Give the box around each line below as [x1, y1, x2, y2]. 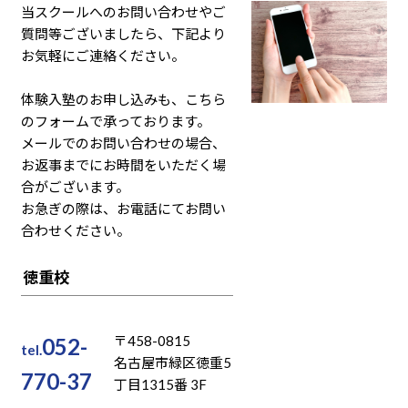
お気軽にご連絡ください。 [21, 47, 186, 65]
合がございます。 [21, 178, 130, 196]
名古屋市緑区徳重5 [113, 354, 231, 372]
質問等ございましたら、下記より [21, 25, 227, 43]
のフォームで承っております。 [21, 113, 211, 130]
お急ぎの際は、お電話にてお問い [21, 200, 227, 218]
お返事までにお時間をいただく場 [21, 157, 227, 174]
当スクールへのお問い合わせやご [21, 4, 227, 21]
